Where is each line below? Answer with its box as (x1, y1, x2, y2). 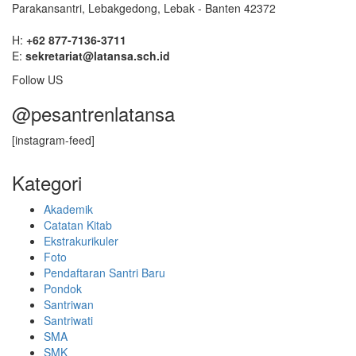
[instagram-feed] (12, 131, 95, 148)
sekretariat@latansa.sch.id (25, 47, 170, 64)
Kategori (12, 168, 82, 196)
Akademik (44, 200, 93, 217)
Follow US (12, 71, 63, 87)
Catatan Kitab (44, 216, 112, 233)
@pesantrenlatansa (12, 99, 175, 127)
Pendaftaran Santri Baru (44, 264, 165, 281)
